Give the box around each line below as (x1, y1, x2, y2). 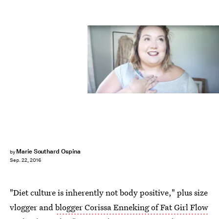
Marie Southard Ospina (16, 147, 81, 155)
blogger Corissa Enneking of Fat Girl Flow (55, 201, 208, 213)
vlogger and (10, 201, 55, 213)
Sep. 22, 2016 (10, 157, 41, 164)
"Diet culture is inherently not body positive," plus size (10, 187, 208, 198)
